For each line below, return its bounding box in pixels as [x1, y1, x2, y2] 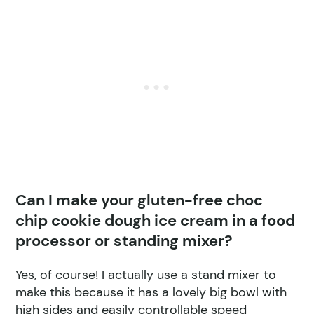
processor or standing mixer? [15, 231, 233, 252]
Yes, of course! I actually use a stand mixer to [15, 266, 277, 284]
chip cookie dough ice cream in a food [15, 210, 296, 231]
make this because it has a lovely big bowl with [15, 284, 287, 301]
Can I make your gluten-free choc [15, 190, 264, 211]
